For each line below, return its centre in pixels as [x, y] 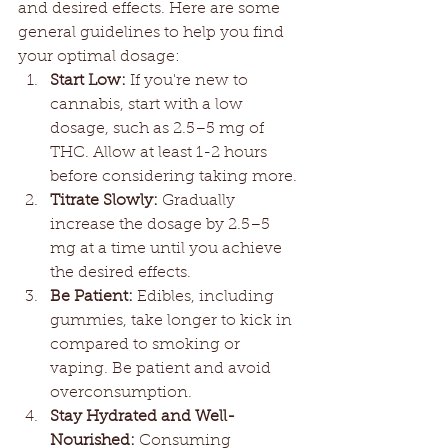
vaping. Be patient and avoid [162, 369]
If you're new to [189, 81]
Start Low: [88, 81]
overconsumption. [121, 393]
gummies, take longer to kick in [173, 321]
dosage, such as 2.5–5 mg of [159, 129]
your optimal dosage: [99, 57]
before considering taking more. [173, 177]
